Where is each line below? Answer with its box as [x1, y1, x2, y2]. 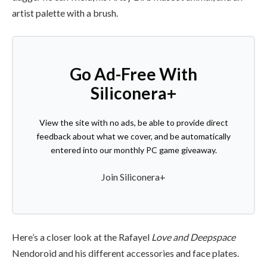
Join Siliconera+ [101, 170, 166, 182]
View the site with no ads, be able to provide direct [39, 117, 228, 128]
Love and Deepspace [151, 231, 235, 243]
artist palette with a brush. [12, 7, 120, 19]
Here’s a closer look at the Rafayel [12, 231, 151, 243]
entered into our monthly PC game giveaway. [50, 144, 217, 155]
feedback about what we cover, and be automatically [36, 131, 231, 141]
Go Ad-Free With [70, 63, 197, 84]
